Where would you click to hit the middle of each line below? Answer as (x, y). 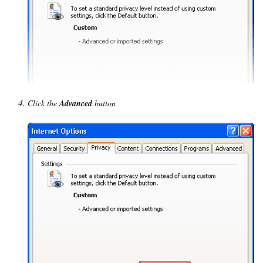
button (104, 103)
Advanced (76, 104)
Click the (43, 103)
